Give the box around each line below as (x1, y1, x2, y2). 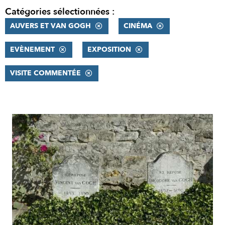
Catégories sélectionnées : (5, 6, 115, 18)
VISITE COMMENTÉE (10, 68, 81, 78)
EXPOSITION (87, 45, 131, 54)
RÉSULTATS (5, 114, 65, 129)
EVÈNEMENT (10, 45, 55, 54)
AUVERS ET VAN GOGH (10, 21, 91, 31)
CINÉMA (124, 21, 152, 31)
